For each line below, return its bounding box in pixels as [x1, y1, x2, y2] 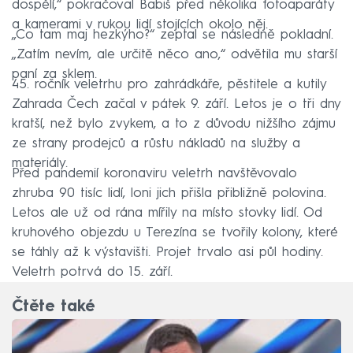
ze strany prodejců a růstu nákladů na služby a [12, 136, 300, 150]
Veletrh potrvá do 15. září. [12, 265, 173, 279]
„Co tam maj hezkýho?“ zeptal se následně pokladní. [12, 28, 333, 42]
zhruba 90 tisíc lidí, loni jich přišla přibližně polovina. [12, 186, 326, 200]
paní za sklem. [12, 67, 97, 81]
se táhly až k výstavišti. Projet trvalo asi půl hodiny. [12, 245, 323, 259]
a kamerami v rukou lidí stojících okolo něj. [12, 17, 268, 32]
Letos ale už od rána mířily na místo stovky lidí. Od [12, 206, 322, 220]
